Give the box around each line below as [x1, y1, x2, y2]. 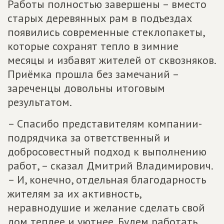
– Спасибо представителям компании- [7, 116, 202, 131]
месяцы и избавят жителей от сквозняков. [7, 53, 215, 67]
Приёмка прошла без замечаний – [7, 67, 178, 81]
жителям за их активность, [7, 186, 141, 201]
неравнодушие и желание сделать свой [7, 200, 205, 215]
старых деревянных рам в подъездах [7, 11, 192, 25]
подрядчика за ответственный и [7, 130, 170, 145]
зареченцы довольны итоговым [7, 81, 165, 95]
